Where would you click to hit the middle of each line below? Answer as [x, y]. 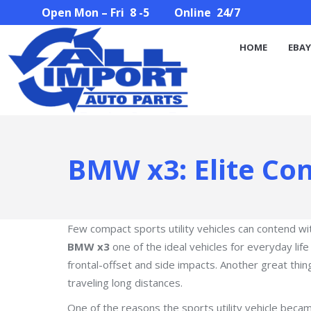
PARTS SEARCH [211, 32]
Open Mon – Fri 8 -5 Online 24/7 [141, 12]
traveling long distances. [125, 283]
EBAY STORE [130, 32]
